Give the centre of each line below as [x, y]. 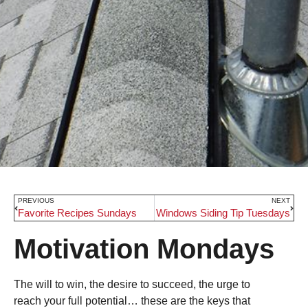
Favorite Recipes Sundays [77, 213]
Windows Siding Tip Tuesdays [223, 213]
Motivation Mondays [144, 249]
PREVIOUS [36, 201]
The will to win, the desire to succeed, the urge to [132, 285]
